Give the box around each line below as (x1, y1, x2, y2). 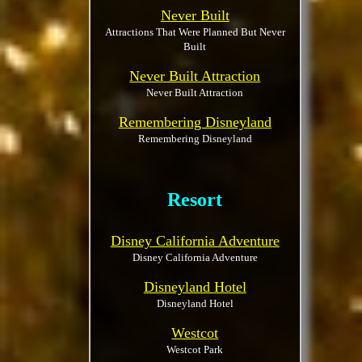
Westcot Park (166, 343, 224, 356)
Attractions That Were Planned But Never (104, 26, 285, 38)
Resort (167, 189, 223, 210)
